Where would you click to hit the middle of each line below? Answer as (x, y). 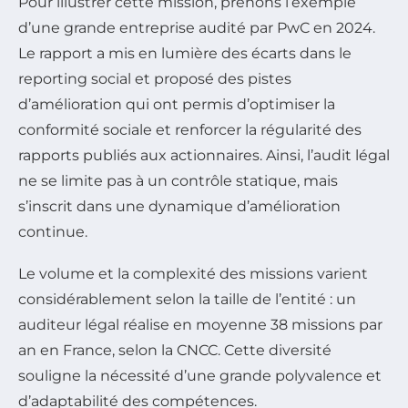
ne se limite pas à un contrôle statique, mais (178, 181)
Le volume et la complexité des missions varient (193, 274)
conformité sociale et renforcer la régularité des (190, 130)
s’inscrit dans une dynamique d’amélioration (179, 207)
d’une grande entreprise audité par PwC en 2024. (197, 28)
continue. (53, 232)
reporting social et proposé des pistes (155, 79)
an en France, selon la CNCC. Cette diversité (175, 351)
